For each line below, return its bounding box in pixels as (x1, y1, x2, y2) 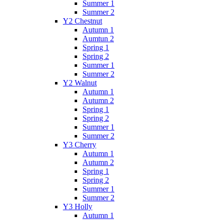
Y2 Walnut (63, 79, 97, 87)
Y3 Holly (63, 202, 92, 211)
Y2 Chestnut (63, 17, 102, 26)
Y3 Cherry (63, 140, 96, 149)
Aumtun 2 (82, 34, 114, 43)
